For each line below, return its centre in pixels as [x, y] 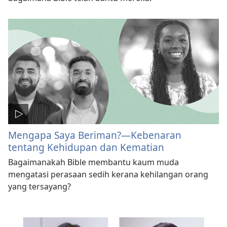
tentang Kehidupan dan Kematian [86, 147]
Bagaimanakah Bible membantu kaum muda [93, 162]
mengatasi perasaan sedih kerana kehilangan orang [108, 174]
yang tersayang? [40, 186]
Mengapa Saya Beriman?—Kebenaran [95, 135]
